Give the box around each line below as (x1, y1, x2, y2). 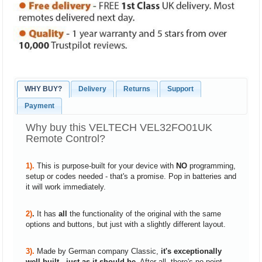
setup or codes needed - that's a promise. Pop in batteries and (25, 171, 236, 181)
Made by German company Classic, (36, 246, 161, 256)
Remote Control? (25, 132, 105, 144)
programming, (189, 161, 236, 170)
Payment (24, 101, 54, 110)
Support (167, 84, 194, 93)
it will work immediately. (25, 182, 106, 191)
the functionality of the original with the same (69, 209, 221, 218)
